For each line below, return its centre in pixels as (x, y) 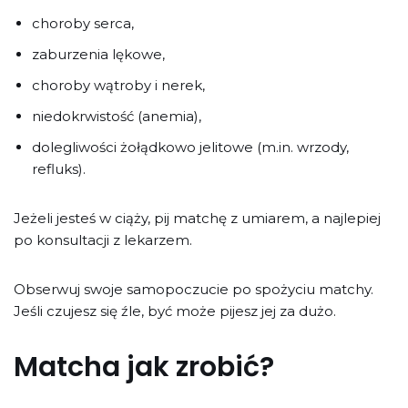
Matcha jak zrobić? (144, 367)
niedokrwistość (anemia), (117, 116)
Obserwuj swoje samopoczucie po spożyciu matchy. (194, 289)
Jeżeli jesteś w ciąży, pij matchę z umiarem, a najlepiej (197, 218)
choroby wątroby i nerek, (118, 85)
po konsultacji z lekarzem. (103, 240)
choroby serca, (83, 23)
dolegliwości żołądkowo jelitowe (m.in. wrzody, (190, 147)
